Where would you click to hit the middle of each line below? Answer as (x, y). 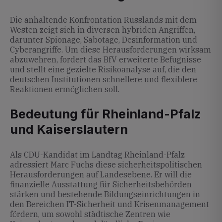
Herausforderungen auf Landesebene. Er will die (101, 174)
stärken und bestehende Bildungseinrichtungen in (105, 194)
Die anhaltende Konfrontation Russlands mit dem (103, 20)
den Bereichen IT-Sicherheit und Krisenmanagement (110, 204)
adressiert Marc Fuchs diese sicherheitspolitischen (106, 165)
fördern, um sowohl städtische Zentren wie (90, 214)
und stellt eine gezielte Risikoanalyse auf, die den (103, 69)
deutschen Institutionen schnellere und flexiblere (104, 79)
